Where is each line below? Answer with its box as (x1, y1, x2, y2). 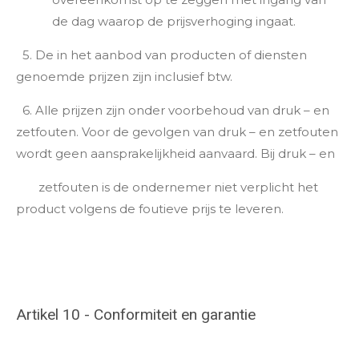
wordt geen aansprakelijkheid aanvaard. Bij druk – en (16, 145, 338, 161)
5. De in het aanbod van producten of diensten (16, 46, 307, 63)
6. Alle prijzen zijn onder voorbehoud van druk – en (16, 102, 329, 118)
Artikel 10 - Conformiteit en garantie (16, 305, 256, 324)
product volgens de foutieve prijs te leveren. (16, 200, 284, 216)
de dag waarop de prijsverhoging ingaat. (52, 13, 296, 29)
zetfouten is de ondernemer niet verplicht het (16, 179, 318, 195)
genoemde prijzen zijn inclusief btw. (16, 68, 232, 84)
